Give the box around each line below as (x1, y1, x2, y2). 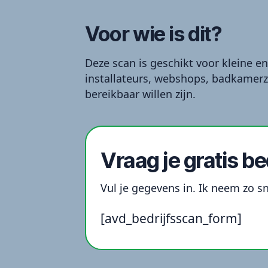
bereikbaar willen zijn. (85, 86, 196, 101)
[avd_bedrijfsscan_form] (100, 209, 242, 227)
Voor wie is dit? (85, 21, 222, 46)
